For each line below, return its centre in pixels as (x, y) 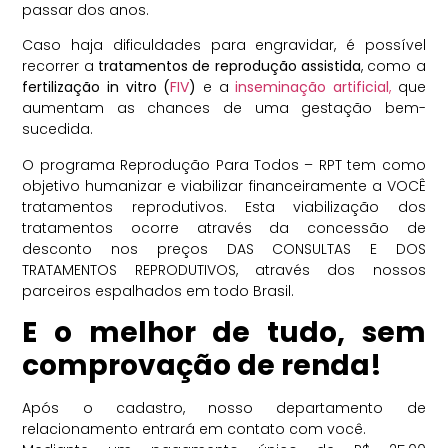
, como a (393, 66)
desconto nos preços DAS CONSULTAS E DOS (224, 248)
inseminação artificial (312, 87)
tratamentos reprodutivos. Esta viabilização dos (224, 206)
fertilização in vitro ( (96, 87)
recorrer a (60, 66)
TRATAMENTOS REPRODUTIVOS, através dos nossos (224, 269)
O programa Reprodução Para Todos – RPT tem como (224, 164)
